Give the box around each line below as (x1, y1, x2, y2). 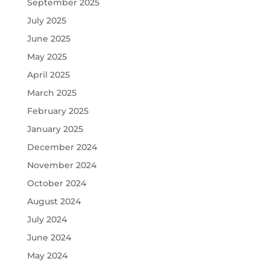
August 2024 (27, 195, 81, 207)
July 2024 (27, 213, 67, 225)
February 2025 (27, 105, 89, 116)
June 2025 (27, 33, 71, 44)
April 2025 (27, 69, 70, 80)
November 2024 (27, 159, 96, 171)
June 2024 (27, 231, 71, 243)
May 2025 (27, 51, 67, 62)
